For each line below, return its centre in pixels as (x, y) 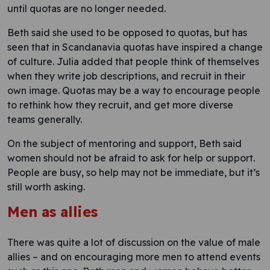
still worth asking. (46, 187)
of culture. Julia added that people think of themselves (133, 61)
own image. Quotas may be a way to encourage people (134, 90)
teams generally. (45, 119)
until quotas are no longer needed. (86, 8)
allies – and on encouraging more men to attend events (134, 257)
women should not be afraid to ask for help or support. (131, 158)
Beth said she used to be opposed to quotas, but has (127, 33)
